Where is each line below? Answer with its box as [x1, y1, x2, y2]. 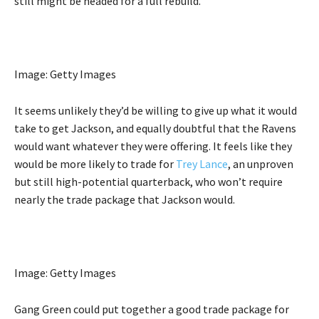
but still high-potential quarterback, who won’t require [14, 174, 283, 189]
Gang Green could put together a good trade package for [14, 302, 289, 317]
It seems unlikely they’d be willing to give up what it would [14, 103, 297, 118]
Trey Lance [176, 157, 228, 172]
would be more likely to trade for [14, 157, 176, 172]
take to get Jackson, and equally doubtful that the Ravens [14, 121, 296, 136]
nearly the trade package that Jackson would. [14, 192, 235, 207]
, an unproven [228, 157, 293, 172]
